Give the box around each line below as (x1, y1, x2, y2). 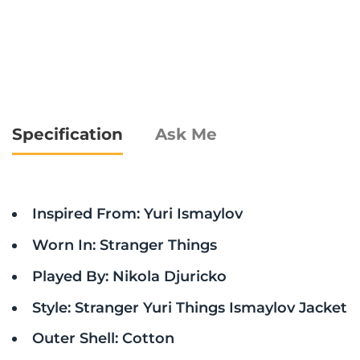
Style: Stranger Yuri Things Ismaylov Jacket (31, 298, 347, 316)
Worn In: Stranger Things (31, 236, 217, 254)
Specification (12, 125, 123, 145)
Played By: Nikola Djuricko (31, 267, 227, 284)
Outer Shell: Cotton (31, 329, 174, 347)
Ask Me (155, 125, 217, 145)
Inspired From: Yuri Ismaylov (31, 205, 243, 223)
